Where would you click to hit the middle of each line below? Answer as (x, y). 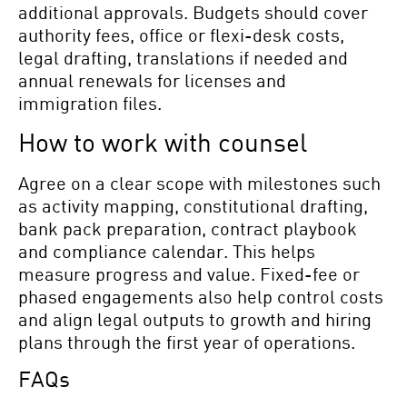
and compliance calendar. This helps (167, 250)
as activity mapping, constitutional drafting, (193, 205)
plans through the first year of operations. (187, 341)
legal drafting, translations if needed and (183, 57)
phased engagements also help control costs (201, 296)
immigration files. (90, 102)
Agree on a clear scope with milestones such (199, 182)
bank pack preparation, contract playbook (188, 228)
